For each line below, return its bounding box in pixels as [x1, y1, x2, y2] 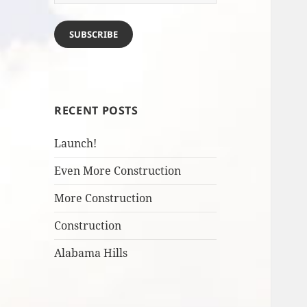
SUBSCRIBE [69, 28, 119, 41]
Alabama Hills [54, 245, 128, 261]
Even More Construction [54, 163, 182, 179]
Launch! [54, 136, 97, 151]
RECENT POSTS [54, 103, 138, 119]
